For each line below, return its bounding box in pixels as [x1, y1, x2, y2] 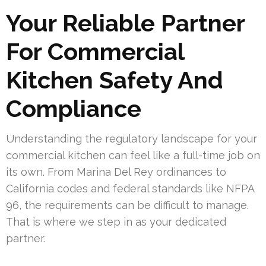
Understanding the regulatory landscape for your [6, 132, 257, 145]
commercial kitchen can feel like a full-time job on [6, 149, 260, 162]
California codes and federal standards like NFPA [6, 182, 254, 195]
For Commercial [6, 37, 184, 66]
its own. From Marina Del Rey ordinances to [6, 166, 226, 179]
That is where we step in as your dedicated [6, 216, 226, 229]
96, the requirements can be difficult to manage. [6, 199, 249, 212]
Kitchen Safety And [6, 66, 223, 94]
